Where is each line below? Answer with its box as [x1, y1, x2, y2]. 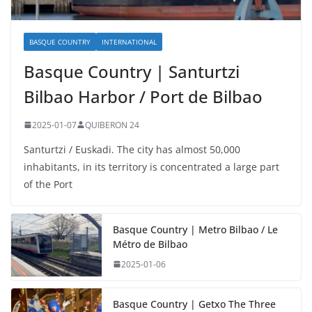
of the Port [24, 177, 72, 191]
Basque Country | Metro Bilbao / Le [113, 222, 278, 236]
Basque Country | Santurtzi [24, 59, 240, 83]
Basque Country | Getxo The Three [113, 297, 276, 311]
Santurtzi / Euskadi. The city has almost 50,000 [24, 142, 240, 156]
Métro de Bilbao [113, 237, 187, 251]
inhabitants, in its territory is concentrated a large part [24, 159, 279, 173]
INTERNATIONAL [102, 36, 157, 47]
